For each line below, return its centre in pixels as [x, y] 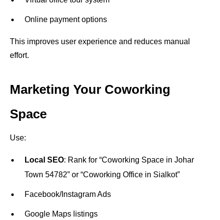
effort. [19, 55]
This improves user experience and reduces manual [100, 41]
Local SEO [44, 160]
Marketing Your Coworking [90, 89]
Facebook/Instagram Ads [68, 194]
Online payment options [66, 19]
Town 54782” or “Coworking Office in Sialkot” [102, 175]
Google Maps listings [61, 214]
